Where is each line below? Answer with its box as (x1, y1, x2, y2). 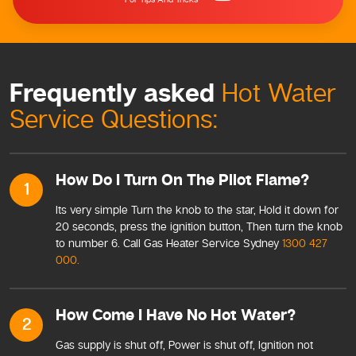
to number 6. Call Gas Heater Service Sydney (56, 236, 282, 250)
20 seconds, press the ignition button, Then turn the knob (56, 219, 342, 234)
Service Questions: (10, 103, 219, 136)
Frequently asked (10, 76, 222, 112)
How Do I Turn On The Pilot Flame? (56, 169, 309, 192)
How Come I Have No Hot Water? (56, 304, 296, 327)
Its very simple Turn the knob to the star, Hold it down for (56, 203, 339, 217)
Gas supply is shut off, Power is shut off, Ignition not (56, 338, 313, 352)
